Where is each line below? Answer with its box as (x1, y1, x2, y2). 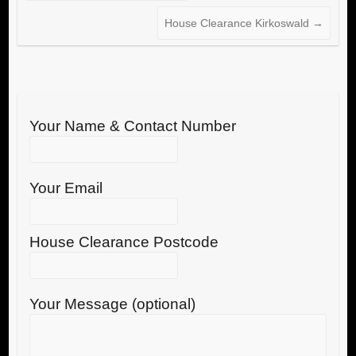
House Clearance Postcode (29, 234, 219, 251)
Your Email (29, 180, 103, 197)
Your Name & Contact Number (29, 118, 236, 135)
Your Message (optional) (29, 296, 195, 313)
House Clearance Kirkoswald (164, 17, 313, 30)
